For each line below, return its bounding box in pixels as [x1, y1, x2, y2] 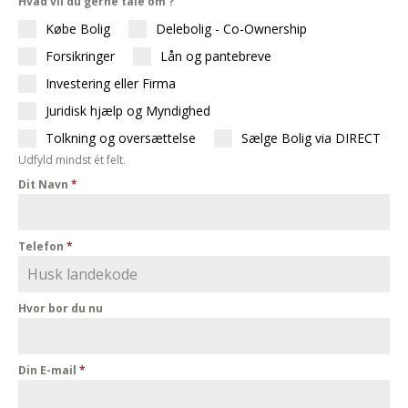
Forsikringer [46, 46, 115, 65]
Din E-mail [18, 362, 79, 378]
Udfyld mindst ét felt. [18, 151, 126, 168]
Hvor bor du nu [18, 300, 103, 316]
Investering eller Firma [46, 74, 176, 92]
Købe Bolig [46, 19, 110, 37]
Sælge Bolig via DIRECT [241, 128, 381, 147]
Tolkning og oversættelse [46, 128, 196, 147]
